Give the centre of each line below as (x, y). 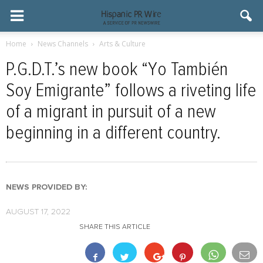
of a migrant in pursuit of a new (111, 112)
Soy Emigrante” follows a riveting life (131, 91)
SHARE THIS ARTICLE (115, 227)
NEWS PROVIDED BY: (46, 187)
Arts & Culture (122, 44)
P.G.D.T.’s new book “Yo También (117, 70)
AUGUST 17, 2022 (38, 212)
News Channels (63, 44)
